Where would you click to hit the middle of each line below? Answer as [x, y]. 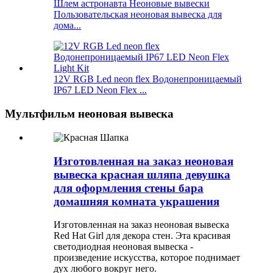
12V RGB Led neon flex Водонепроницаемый [148, 79]
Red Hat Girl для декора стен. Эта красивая [142, 236]
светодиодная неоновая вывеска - [123, 247]
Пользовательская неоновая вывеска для [138, 15]
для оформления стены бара [129, 188]
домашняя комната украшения [136, 201]
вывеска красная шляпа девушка [142, 174]
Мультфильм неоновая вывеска [89, 114]
